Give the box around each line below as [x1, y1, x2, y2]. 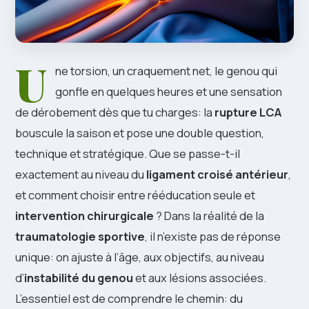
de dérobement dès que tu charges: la [15, 103, 215, 120]
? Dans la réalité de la [154, 207, 264, 223]
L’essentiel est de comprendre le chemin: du [15, 290, 243, 306]
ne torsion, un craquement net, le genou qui [55, 62, 277, 79]
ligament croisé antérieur [146, 166, 288, 182]
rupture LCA [215, 103, 281, 120]
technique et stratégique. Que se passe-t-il [15, 145, 240, 161]
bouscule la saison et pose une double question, [15, 124, 264, 141]
